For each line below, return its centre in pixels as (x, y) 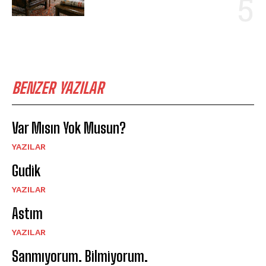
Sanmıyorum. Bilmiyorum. (80, 256)
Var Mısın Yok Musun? (69, 128)
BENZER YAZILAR (58, 88)
